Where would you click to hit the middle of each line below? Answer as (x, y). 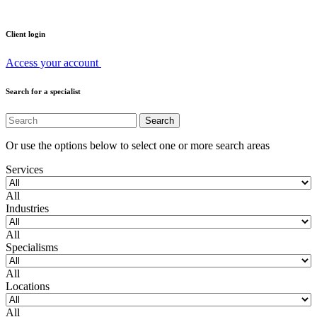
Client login (25, 34)
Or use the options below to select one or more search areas (138, 146)
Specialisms (32, 248)
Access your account (52, 63)
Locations (28, 287)
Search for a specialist (43, 92)
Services (24, 170)
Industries (27, 209)
